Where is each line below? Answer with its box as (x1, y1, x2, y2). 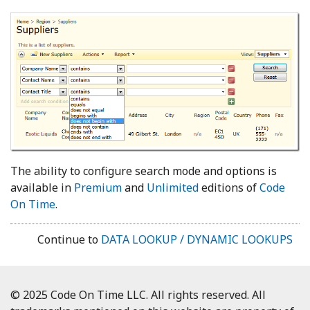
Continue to (37, 231, 101, 247)
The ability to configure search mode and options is (10, 163, 277, 179)
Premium (74, 179, 122, 195)
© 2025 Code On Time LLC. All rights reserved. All (10, 286, 266, 302)
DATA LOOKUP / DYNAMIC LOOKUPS (101, 231, 293, 247)
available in (10, 179, 74, 195)
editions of (199, 179, 259, 195)
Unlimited (147, 179, 199, 195)
